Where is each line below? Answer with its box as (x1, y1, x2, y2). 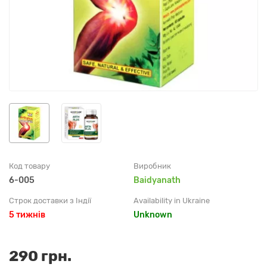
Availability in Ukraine (133, 196, 210, 206)
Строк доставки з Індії (9, 196, 91, 206)
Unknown (133, 210, 172, 221)
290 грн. (9, 247, 72, 265)
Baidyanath (133, 175, 181, 186)
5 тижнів (9, 210, 45, 221)
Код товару (9, 162, 50, 171)
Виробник (133, 162, 171, 171)
